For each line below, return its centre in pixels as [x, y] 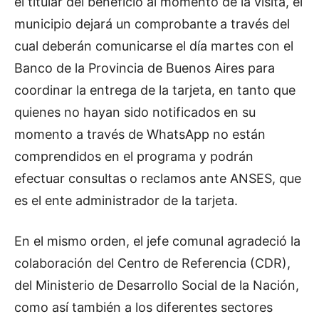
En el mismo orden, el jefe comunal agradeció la [157, 241]
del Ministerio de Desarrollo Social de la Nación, [157, 286]
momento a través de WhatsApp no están [140, 135]
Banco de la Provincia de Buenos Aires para [145, 68]
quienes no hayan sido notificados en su [135, 113]
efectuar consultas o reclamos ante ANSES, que [158, 179]
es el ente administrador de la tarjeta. [126, 201]
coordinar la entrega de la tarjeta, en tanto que [155, 90]
